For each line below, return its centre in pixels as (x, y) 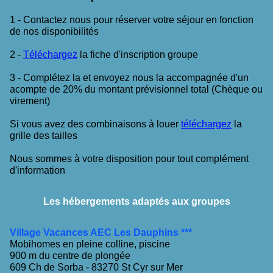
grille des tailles (44, 135)
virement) (30, 101)
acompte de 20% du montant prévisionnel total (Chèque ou (136, 89)
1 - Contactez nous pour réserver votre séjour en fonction (132, 19)
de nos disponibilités (54, 31)
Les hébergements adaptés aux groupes (136, 201)
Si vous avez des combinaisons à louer (95, 124)
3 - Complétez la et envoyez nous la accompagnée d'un (129, 77)
